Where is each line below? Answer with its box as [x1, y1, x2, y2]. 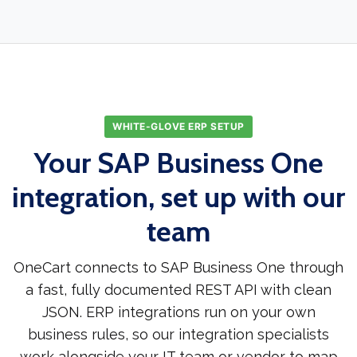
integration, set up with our [12, 178, 345, 214]
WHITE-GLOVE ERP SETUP [112, 120, 245, 132]
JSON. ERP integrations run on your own [41, 303, 316, 320]
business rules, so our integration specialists [28, 325, 329, 343]
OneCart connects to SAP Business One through [14, 258, 343, 276]
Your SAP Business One [33, 144, 324, 180]
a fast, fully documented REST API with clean [25, 280, 331, 298]
